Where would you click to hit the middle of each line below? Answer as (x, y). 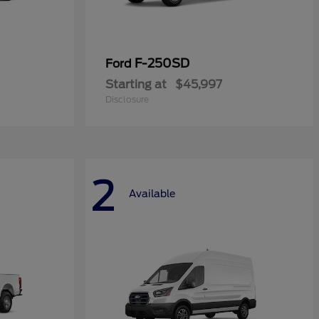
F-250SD (162, 63)
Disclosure (127, 99)
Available (152, 193)
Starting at (136, 84)
